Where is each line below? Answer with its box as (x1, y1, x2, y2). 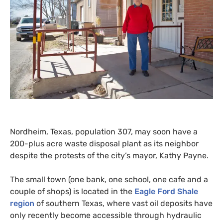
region (10, 198, 34, 208)
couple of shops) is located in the (10, 186, 134, 196)
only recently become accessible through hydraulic (10, 210, 202, 220)
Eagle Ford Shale (134, 186, 198, 196)
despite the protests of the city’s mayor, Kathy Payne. (10, 150, 209, 160)
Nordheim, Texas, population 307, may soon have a (10, 126, 198, 136)
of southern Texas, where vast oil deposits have (34, 198, 213, 208)
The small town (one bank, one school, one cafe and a (10, 174, 208, 184)
